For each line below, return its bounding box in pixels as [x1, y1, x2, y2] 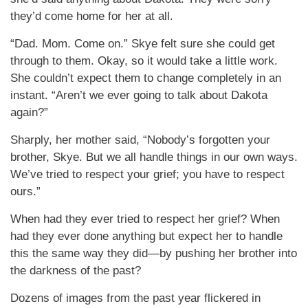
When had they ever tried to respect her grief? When [10, 212, 280, 225]
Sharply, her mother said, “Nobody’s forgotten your [10, 133, 270, 146]
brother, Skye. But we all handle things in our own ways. [10, 151, 298, 164]
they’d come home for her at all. [10, 10, 173, 23]
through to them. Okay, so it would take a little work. [10, 54, 278, 67]
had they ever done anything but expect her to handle [10, 230, 283, 243]
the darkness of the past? [10, 264, 141, 277]
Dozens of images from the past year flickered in [10, 291, 261, 305]
